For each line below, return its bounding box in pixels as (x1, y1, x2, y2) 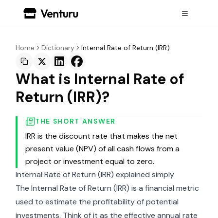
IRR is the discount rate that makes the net (25, 131, 178, 141)
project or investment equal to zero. (25, 156, 154, 166)
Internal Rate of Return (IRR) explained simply (16, 169, 174, 180)
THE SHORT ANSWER (35, 117, 116, 126)
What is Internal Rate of (16, 70, 184, 89)
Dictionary (41, 43, 74, 52)
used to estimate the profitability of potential (16, 197, 179, 207)
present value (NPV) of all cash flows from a (25, 144, 180, 154)
